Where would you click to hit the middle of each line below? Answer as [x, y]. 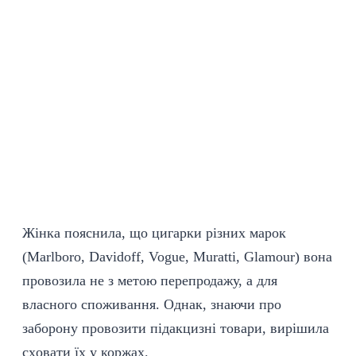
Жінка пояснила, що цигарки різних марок [154, 233]
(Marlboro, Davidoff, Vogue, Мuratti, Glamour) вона [177, 257]
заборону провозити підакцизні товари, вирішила [176, 328]
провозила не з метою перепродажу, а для [150, 281]
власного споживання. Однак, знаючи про [152, 304]
